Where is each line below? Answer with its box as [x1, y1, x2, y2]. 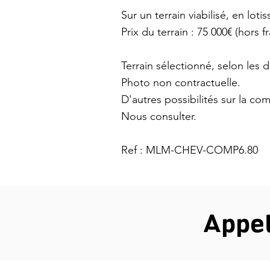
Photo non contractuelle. [121, 76, 240, 89]
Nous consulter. [121, 110, 196, 123]
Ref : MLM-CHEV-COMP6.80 [121, 143, 258, 157]
